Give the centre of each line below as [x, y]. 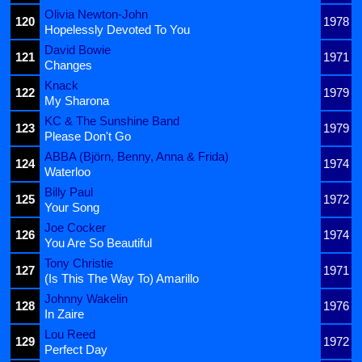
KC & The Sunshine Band [112, 120]
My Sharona [77, 100]
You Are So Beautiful [98, 242]
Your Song [72, 207]
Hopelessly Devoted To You [117, 29]
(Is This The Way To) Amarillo [122, 278]
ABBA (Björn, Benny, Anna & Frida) [137, 156]
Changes [68, 65]
